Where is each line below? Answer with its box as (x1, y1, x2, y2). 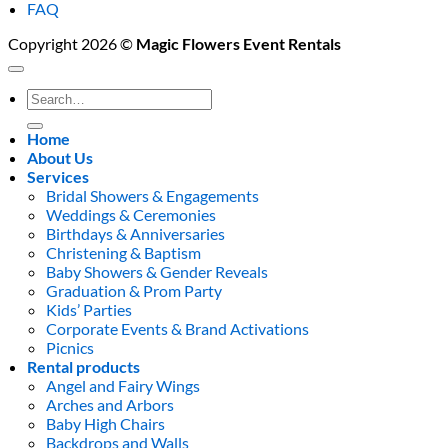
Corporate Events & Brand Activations (46, 318, 310, 338)
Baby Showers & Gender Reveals (46, 261, 269, 281)
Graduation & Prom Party (46, 280, 223, 300)
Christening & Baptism (46, 242, 202, 262)
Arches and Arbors (46, 394, 175, 414)
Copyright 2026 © (8, 33, 136, 53)
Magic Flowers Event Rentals (136, 33, 341, 53)
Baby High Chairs (46, 413, 166, 433)
